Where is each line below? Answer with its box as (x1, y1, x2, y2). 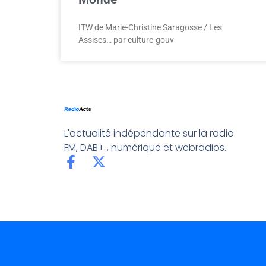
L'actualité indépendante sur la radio (64, 126, 234, 141)
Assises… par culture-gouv (78, 35, 174, 45)
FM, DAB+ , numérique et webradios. (64, 141, 226, 155)
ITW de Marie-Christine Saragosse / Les (78, 23, 222, 32)
